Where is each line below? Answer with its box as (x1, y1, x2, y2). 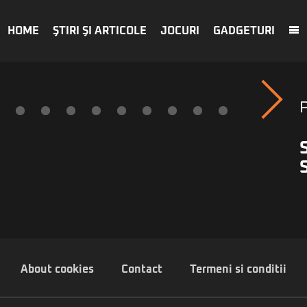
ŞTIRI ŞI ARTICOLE (53, 25, 147, 36)
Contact (121, 264, 162, 275)
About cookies (21, 264, 94, 275)
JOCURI (160, 25, 199, 36)
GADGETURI (213, 25, 275, 36)
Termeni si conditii (190, 264, 286, 275)
